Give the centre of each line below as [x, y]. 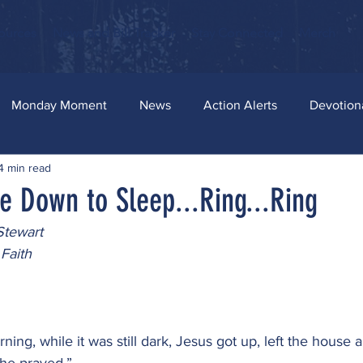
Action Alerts [240, 105]
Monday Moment [59, 105]
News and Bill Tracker [114, 33]
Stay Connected [237, 33]
